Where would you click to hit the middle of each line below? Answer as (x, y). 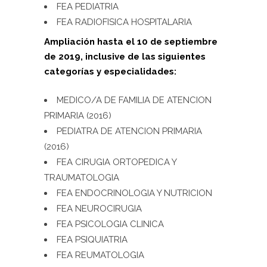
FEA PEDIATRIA (88, 7)
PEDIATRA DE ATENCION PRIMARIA (129, 131)
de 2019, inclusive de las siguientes (125, 57)
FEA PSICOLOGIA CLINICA (110, 224)
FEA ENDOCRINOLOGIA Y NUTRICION (134, 193)
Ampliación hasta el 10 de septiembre (131, 42)
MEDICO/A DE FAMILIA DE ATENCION (134, 100)
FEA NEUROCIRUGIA (99, 209)
